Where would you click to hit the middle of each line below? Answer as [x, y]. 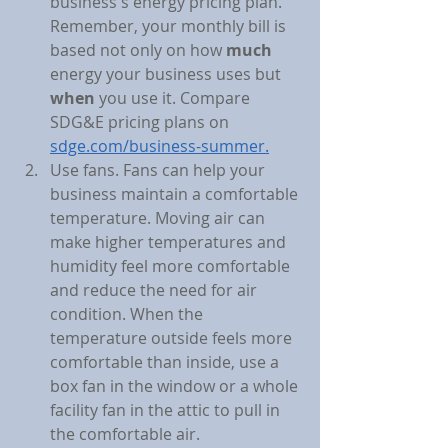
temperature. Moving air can [159, 218]
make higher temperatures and [170, 242]
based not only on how [138, 50]
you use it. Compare [174, 98]
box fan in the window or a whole [176, 386]
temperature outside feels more [173, 338]
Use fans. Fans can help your [159, 170]
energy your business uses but [167, 74]
